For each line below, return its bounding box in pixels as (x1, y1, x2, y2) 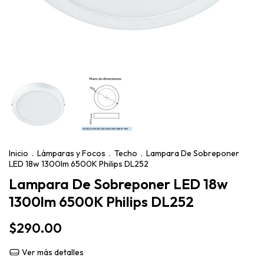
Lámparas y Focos (37, 148, 105, 159)
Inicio (9, 148, 28, 159)
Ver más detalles (19, 247, 84, 258)
